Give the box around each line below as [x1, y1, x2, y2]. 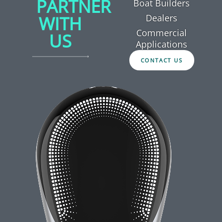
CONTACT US [140, 56, 183, 64]
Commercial [136, 27, 187, 39]
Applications [136, 38, 187, 51]
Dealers [146, 12, 177, 24]
